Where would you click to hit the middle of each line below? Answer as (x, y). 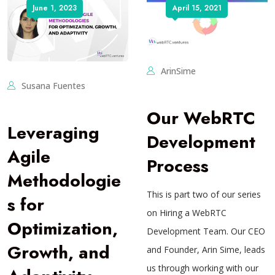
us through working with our (203, 268)
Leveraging (53, 133)
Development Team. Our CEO (206, 231)
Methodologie (64, 181)
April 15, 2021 (197, 8)
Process (178, 166)
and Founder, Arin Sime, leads (206, 249)
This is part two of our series (204, 194)
